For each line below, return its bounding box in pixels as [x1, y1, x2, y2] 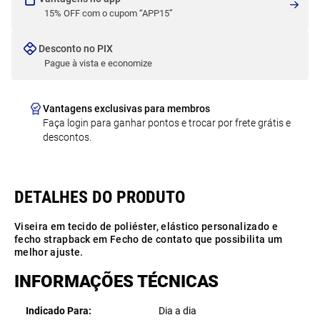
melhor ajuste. [14, 246, 84, 258]
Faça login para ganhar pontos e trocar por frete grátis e [43, 117, 291, 129]
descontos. [43, 131, 91, 143]
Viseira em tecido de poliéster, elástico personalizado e [14, 221, 278, 232]
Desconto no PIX [39, 43, 113, 54]
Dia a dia [158, 305, 196, 316]
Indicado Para [26, 305, 89, 316]
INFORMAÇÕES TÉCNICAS [14, 271, 219, 291]
